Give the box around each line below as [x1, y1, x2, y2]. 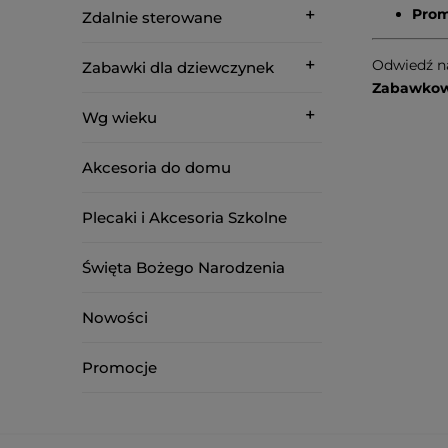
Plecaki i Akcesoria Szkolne [82, 208, 287, 227]
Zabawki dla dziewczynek [82, 58, 274, 77]
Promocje [82, 358, 157, 377]
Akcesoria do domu [82, 158, 231, 177]
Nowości [82, 308, 148, 327]
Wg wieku [82, 108, 157, 127]
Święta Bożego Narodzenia [82, 258, 285, 277]
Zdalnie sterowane [82, 8, 222, 27]
